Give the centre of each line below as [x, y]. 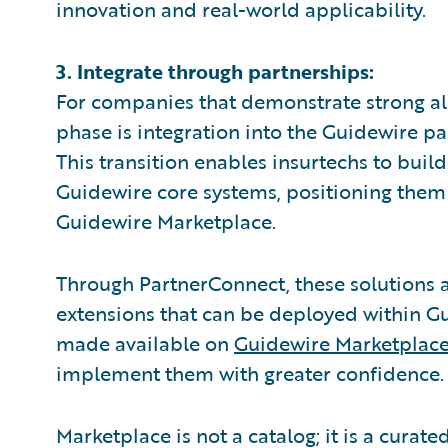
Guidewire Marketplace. [166, 221]
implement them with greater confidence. [250, 373]
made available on [145, 343]
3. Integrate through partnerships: [215, 71]
